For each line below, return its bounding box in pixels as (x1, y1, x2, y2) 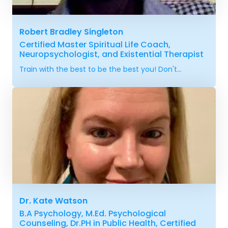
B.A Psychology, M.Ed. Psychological (19, 207, 166, 219)
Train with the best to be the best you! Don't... (19, 64, 182, 74)
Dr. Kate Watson (19, 194, 88, 207)
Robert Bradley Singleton (19, 25, 123, 38)
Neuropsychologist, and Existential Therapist (19, 48, 204, 60)
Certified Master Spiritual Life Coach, (19, 38, 170, 50)
